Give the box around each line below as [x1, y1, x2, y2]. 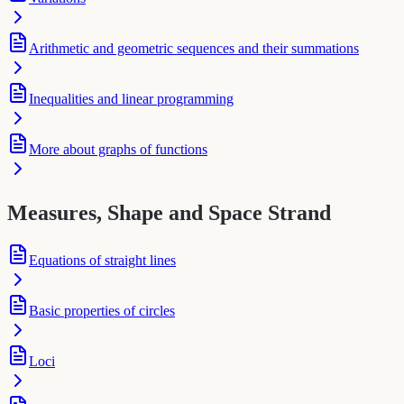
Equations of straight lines [29, 252, 176, 268]
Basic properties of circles [29, 302, 175, 318]
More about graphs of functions [29, 141, 207, 157]
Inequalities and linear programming [29, 90, 234, 106]
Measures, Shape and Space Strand [7, 200, 331, 225]
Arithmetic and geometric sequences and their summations [29, 40, 359, 56]
